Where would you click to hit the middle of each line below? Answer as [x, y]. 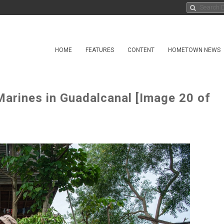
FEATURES [100, 50]
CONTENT [141, 50]
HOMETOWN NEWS [194, 50]
